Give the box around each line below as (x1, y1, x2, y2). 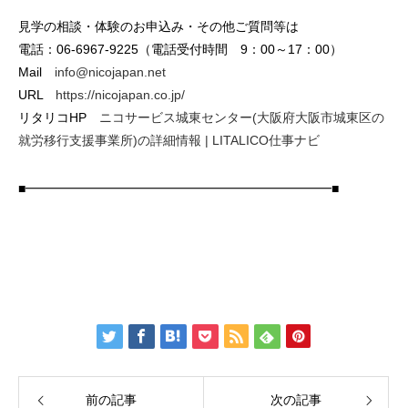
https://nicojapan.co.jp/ (56, 87, 185, 102)
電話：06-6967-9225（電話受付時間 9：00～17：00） (18, 42, 342, 56)
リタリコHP (18, 110, 99, 125)
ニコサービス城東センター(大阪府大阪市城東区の (99, 110, 384, 125)
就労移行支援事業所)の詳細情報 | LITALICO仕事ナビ (18, 133, 320, 148)
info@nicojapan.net (55, 65, 166, 79)
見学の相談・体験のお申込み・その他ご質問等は (18, 19, 299, 34)
